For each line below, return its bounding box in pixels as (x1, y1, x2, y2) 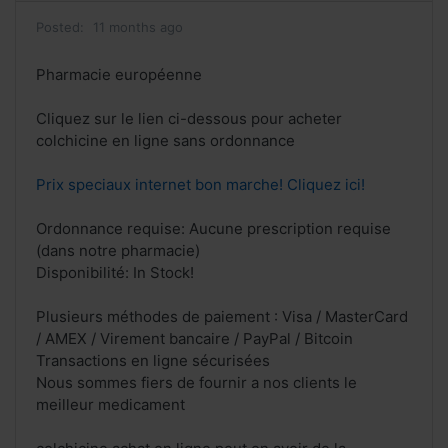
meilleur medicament (36, 395, 185, 415)
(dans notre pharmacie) (36, 241, 200, 261)
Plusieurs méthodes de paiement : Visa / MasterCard (36, 307, 408, 327)
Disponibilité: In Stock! (36, 263, 194, 283)
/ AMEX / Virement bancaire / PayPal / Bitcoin (36, 329, 353, 349)
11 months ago (93, 19, 183, 36)
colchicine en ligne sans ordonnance (36, 131, 295, 151)
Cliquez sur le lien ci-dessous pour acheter (36, 109, 342, 129)
